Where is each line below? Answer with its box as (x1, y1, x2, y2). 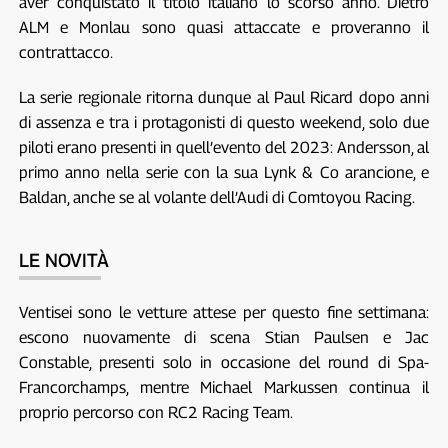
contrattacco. (18, 43, 113, 63)
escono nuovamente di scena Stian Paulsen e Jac (18, 328, 430, 348)
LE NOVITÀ (18, 249, 109, 272)
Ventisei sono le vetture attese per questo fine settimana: (18, 303, 430, 323)
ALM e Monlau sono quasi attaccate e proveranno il (18, 18, 430, 38)
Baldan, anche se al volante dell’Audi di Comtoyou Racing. (18, 188, 415, 208)
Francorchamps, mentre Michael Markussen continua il (18, 378, 430, 398)
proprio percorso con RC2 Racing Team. (18, 403, 293, 423)
